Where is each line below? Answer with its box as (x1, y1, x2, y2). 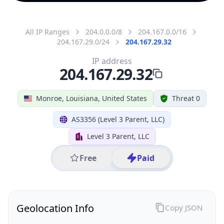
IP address (92, 55, 132, 66)
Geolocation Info (16, 201, 94, 215)
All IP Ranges (25, 26, 69, 36)
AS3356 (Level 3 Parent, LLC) (71, 114, 164, 124)
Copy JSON (164, 202, 202, 212)
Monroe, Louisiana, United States (36, 93, 147, 103)
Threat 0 (172, 93, 200, 103)
